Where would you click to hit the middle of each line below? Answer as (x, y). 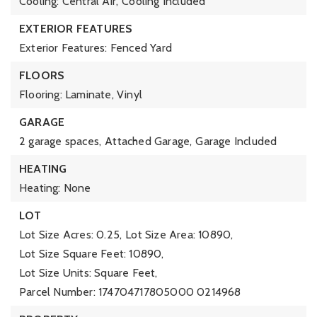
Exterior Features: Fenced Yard (96, 48)
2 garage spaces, (60, 141)
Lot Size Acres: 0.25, (71, 235)
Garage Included (236, 141)
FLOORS (42, 75)
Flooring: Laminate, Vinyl (81, 94)
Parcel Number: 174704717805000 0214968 (130, 292)
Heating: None (55, 188)
